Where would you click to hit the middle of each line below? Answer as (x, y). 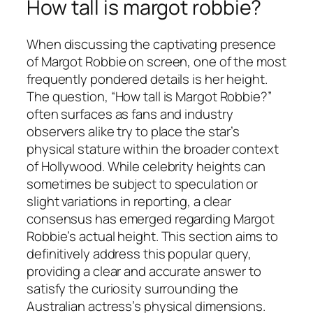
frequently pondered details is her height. (147, 79)
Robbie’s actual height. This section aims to (152, 236)
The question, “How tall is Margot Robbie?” (149, 96)
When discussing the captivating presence (151, 44)
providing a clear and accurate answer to (144, 271)
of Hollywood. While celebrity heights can (146, 166)
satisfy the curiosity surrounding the (133, 288)
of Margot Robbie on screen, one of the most (156, 61)
